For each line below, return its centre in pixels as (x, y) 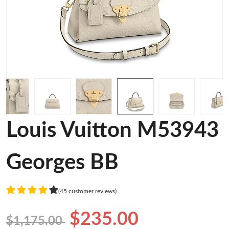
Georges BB (62, 163)
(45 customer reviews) (87, 191)
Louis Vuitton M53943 (112, 130)
